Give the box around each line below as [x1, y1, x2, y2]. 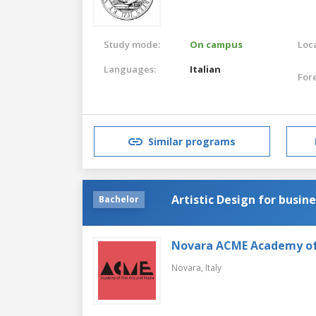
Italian [190, 62, 221, 75]
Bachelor [99, 193, 139, 205]
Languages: [104, 62, 156, 75]
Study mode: [104, 37, 160, 51]
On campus [190, 37, 243, 51]
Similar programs [148, 135, 236, 149]
